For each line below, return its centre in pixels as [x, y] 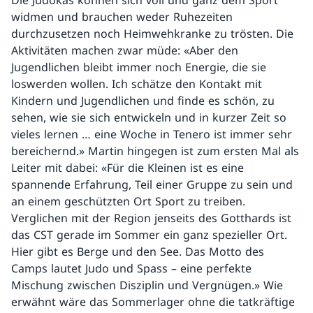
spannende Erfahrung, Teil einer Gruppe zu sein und [152, 185]
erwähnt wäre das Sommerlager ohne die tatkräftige [153, 302]
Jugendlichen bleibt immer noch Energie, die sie [139, 67]
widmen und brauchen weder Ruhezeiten [122, 17]
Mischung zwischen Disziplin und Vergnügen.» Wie [147, 285]
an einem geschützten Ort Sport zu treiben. [128, 202]
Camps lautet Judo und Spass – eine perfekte [131, 269]
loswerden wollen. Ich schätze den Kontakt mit [137, 84]
